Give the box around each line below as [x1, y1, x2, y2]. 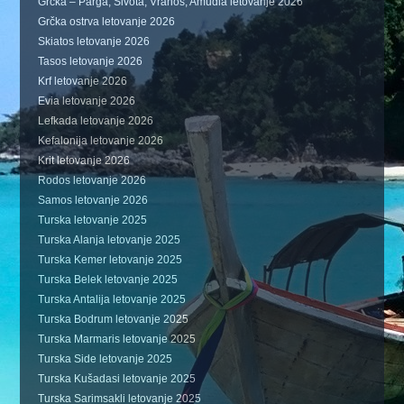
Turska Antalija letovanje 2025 [38, 293, 187, 306]
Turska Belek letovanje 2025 [38, 273, 179, 286]
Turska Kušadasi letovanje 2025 [38, 372, 197, 385]
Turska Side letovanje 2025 [38, 353, 173, 365]
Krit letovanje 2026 [38, 154, 131, 167]
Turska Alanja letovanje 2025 [38, 234, 181, 246]
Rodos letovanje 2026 [38, 174, 147, 187]
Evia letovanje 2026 [38, 95, 136, 107]
